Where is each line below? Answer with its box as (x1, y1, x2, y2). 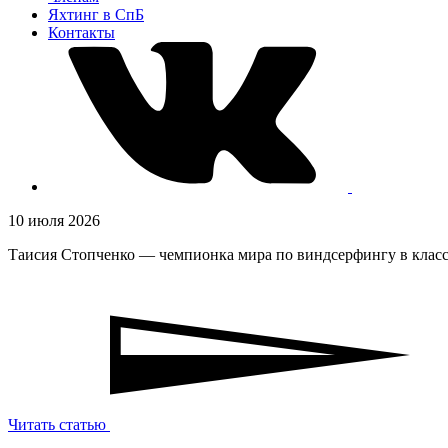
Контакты (48, 24, 115, 41)
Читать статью (8, 416, 106, 433)
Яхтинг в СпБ (48, 6, 144, 23)
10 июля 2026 (8, 212, 100, 229)
